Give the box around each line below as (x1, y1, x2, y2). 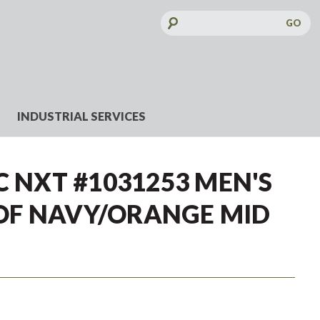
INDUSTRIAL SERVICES (16, 109, 146, 123)
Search (150, 9, 182, 20)
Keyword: (150, 24, 191, 35)
